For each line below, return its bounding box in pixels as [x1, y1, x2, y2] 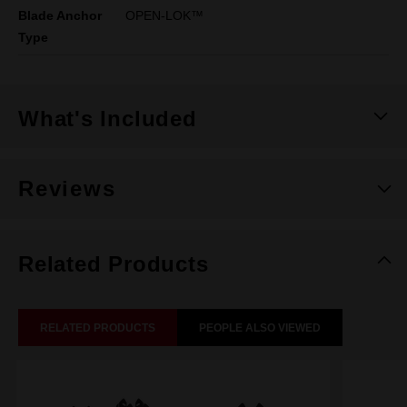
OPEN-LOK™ [125, 8, 204, 23]
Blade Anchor [18, 8, 102, 23]
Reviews [18, 176, 116, 201]
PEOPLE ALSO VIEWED [199, 322, 321, 334]
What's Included [18, 106, 197, 131]
